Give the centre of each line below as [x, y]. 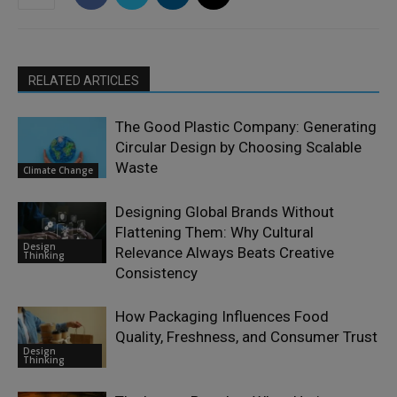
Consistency [156, 273]
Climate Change [58, 170]
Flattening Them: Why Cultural [214, 233]
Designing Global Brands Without [225, 212]
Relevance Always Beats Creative [225, 253]
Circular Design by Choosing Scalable [238, 148]
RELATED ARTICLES [84, 81]
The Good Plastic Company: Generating [246, 127]
